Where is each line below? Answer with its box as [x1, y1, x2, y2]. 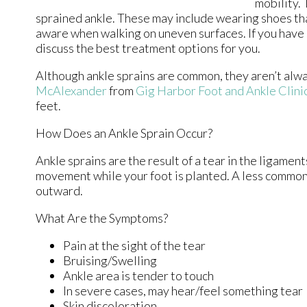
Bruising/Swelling [63, 252, 157, 268]
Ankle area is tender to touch [63, 267, 214, 283]
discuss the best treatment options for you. [36, 40, 260, 56]
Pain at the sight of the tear [63, 237, 206, 253]
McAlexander [36, 82, 107, 98]
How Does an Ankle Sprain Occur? [36, 125, 212, 140]
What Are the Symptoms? [36, 210, 168, 225]
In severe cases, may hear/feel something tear [63, 282, 303, 298]
